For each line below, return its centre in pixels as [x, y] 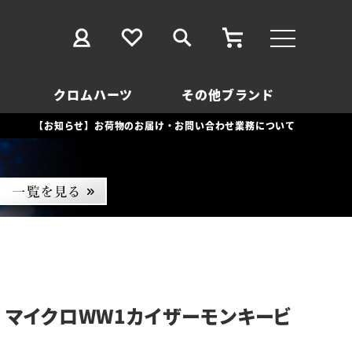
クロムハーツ [93, 94]
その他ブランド [228, 94]
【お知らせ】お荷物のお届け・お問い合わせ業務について [165, 125]
